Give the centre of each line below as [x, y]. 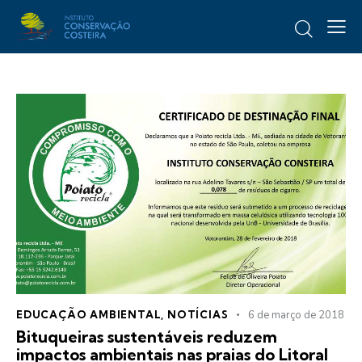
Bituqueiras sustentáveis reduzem [147, 336]
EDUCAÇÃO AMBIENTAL [89, 314]
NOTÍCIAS [198, 314]
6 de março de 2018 [297, 315]
